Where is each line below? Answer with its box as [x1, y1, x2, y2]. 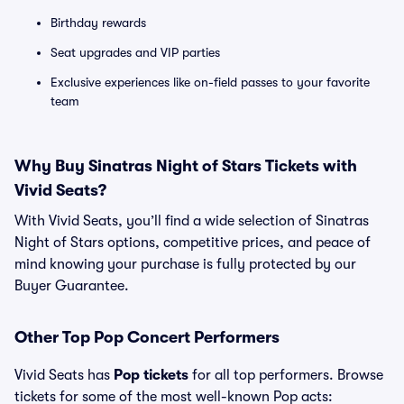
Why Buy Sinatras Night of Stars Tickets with [14, 157, 357, 175]
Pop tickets [114, 367, 188, 383]
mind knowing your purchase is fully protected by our [14, 256, 356, 272]
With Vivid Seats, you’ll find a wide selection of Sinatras [14, 213, 369, 229]
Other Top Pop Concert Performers [14, 328, 280, 346]
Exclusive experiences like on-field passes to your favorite [50, 75, 370, 89]
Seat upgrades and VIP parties [50, 45, 220, 60]
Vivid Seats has [14, 367, 114, 383]
